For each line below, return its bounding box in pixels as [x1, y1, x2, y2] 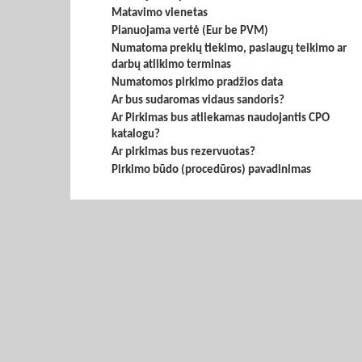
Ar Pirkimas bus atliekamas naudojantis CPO [112, 112, 330, 124]
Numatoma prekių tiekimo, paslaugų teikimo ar [112, 43, 347, 55]
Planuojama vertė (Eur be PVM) [112, 25, 268, 37]
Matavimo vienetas [112, 7, 208, 19]
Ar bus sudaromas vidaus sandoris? [112, 95, 284, 107]
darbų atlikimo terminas [112, 59, 231, 71]
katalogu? [112, 128, 160, 141]
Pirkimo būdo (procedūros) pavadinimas [112, 164, 311, 176]
